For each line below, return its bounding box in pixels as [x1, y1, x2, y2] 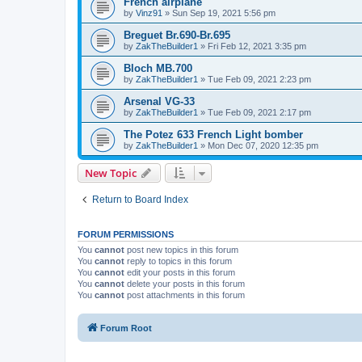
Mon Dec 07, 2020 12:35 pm [208, 140, 318, 150]
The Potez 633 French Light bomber [124, 128, 303, 141]
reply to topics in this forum [124, 255, 232, 266]
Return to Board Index [92, 193, 188, 205]
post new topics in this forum [124, 244, 238, 255]
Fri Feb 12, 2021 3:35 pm [208, 40, 306, 51]
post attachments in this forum [124, 289, 245, 300]
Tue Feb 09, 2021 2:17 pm [208, 107, 311, 117]
